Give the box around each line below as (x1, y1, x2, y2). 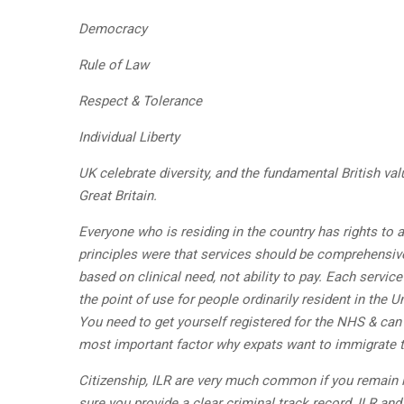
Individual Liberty (78, 129, 179, 146)
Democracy (78, 21, 147, 38)
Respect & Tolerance (78, 93, 202, 110)
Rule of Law (78, 57, 149, 74)
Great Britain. (78, 188, 157, 205)
